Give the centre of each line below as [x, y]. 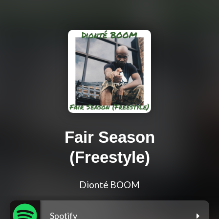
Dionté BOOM [109, 185]
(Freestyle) [109, 157]
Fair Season [109, 137]
